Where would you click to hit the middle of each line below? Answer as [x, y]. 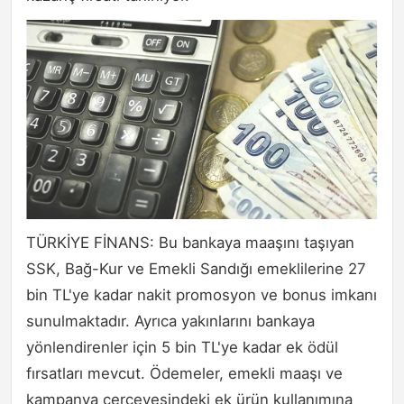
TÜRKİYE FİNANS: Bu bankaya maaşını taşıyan [190, 243]
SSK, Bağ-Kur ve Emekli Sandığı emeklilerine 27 [196, 269]
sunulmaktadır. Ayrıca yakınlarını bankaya [170, 321]
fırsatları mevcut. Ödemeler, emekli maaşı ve [184, 374]
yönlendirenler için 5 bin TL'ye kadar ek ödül [182, 348]
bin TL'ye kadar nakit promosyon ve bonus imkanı [202, 295]
